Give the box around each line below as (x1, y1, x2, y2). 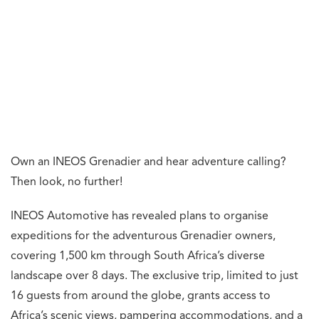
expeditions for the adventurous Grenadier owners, (11, 231, 276, 243)
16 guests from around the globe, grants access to (11, 291, 271, 303)
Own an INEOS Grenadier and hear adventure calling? (11, 157, 286, 169)
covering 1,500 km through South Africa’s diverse (11, 251, 265, 263)
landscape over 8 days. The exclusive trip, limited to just (11, 271, 298, 283)
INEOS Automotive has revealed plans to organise (11, 211, 268, 223)
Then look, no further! (11, 177, 122, 189)
